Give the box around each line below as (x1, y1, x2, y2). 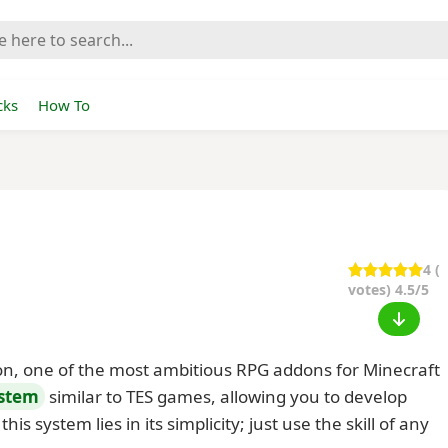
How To (38, 95, 90, 115)
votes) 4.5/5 (348, 280, 429, 299)
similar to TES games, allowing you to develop (45, 385, 407, 408)
